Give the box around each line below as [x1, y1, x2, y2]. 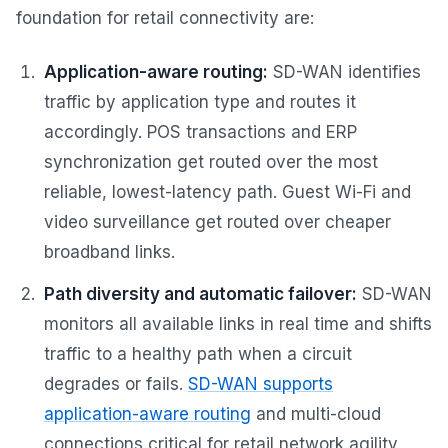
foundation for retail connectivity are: [16, 7, 314, 28]
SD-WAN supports [188, 373, 333, 394]
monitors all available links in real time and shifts [44, 313, 432, 334]
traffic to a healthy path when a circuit [44, 343, 352, 364]
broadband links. [44, 241, 175, 262]
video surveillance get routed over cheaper [44, 211, 391, 232]
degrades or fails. [44, 373, 188, 394]
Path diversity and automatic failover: [44, 283, 357, 304]
